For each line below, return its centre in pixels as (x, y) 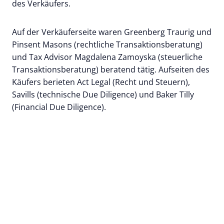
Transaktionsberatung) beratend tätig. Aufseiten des (111, 69)
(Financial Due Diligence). (60, 107)
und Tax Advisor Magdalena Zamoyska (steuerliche (107, 57)
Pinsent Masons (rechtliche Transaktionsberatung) (107, 44)
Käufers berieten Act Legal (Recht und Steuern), (101, 82)
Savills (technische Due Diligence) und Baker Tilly (103, 94)
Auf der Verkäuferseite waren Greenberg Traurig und (112, 32)
